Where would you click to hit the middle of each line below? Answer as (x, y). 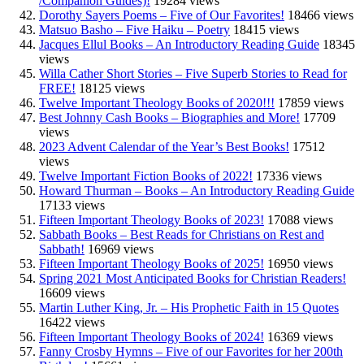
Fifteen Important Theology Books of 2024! (152, 336)
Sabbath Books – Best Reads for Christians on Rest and (182, 234)
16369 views (300, 336)
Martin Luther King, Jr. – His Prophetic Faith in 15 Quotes (189, 307)
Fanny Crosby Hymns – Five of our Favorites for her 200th (191, 351)
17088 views (300, 219)
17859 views (311, 102)
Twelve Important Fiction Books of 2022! (146, 175)
